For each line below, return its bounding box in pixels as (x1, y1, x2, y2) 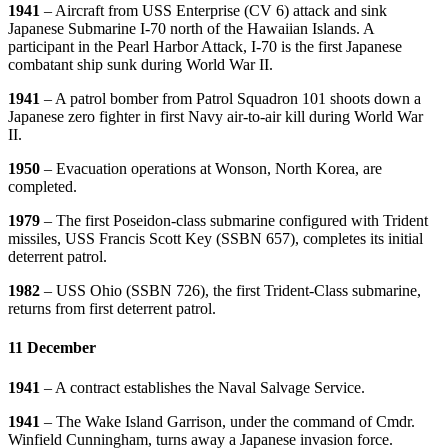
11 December (8, 339, 96, 357)
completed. (8, 178, 77, 196)
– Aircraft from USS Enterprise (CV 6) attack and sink (44, 2, 387, 20)
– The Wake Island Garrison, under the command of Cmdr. (44, 412, 415, 430)
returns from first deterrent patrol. (8, 300, 216, 318)
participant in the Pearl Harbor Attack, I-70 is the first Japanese (8, 38, 402, 56)
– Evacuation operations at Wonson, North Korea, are (44, 160, 382, 178)
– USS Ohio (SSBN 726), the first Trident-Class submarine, (44, 282, 421, 300)
